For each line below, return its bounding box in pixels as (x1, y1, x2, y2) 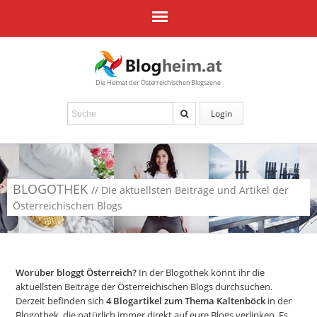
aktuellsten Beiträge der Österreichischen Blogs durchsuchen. (16, 280, 273, 293)
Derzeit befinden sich (16, 294, 107, 307)
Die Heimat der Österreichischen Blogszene (96, 78, 221, 87)
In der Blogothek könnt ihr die (137, 266, 265, 279)
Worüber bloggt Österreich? (16, 266, 137, 279)
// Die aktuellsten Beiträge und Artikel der (91, 183, 289, 197)
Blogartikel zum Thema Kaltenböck (111, 294, 268, 307)
